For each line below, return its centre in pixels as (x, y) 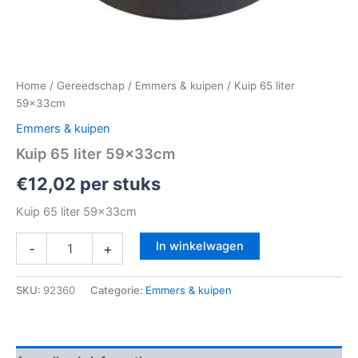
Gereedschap (91, 86)
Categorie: (118, 290)
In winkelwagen (199, 247)
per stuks (118, 184)
